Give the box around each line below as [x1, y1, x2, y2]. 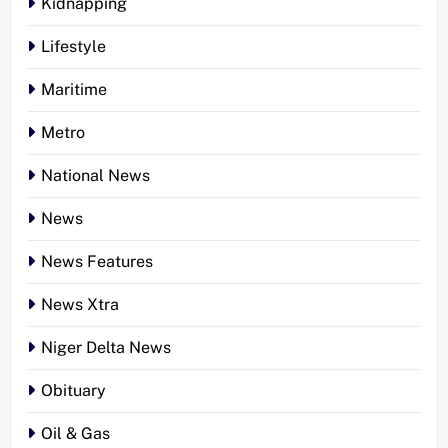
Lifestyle [41, 36, 106, 56]
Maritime [41, 79, 107, 99]
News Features [41, 251, 153, 271]
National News [41, 165, 150, 185]
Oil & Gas [41, 423, 110, 443]
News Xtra [41, 294, 119, 314]
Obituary [41, 380, 106, 400]
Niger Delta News [41, 337, 171, 357]
